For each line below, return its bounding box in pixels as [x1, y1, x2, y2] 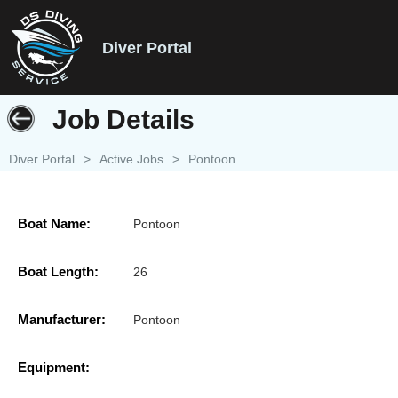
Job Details [52, 105, 195, 134]
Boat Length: [18, 264, 99, 280]
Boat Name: [18, 216, 91, 232]
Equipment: [18, 360, 90, 376]
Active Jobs [99, 152, 163, 166]
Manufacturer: [18, 312, 106, 328]
